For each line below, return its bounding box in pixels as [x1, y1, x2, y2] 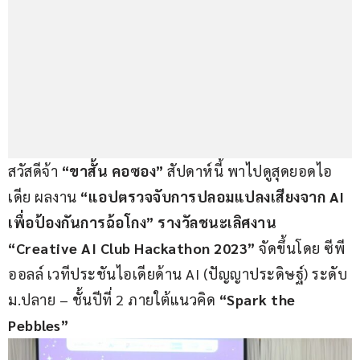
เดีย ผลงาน [8, 187, 80, 207]
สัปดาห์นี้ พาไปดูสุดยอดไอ [163, 162, 333, 181]
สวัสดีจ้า [8, 162, 62, 181]
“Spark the [219, 290, 299, 309]
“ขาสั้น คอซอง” [61, 162, 164, 181]
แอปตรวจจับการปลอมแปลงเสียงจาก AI [88, 187, 348, 207]
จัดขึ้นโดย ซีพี [255, 239, 349, 258]
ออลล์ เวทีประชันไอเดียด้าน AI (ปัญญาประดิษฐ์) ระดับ [8, 264, 351, 284]
